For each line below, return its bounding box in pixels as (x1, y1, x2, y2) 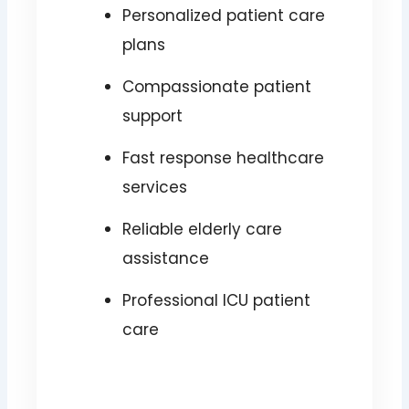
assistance (121, 247, 209, 270)
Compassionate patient (121, 76, 311, 99)
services (121, 176, 187, 199)
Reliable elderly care (121, 218, 282, 241)
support (121, 105, 183, 128)
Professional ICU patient (121, 289, 310, 312)
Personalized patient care (121, 5, 325, 27)
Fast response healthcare (121, 147, 324, 170)
